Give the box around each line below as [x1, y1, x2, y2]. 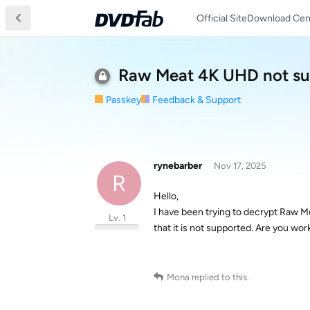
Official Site [197, 12, 247, 24]
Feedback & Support [152, 94, 241, 106]
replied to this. [190, 272, 249, 282]
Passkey [106, 94, 141, 106]
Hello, [154, 190, 179, 202]
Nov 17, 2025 [213, 161, 266, 171]
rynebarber [154, 160, 202, 172]
